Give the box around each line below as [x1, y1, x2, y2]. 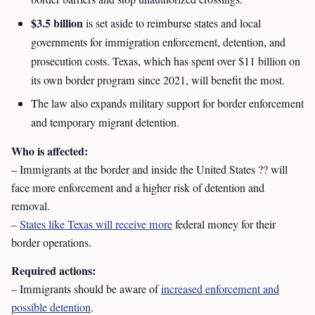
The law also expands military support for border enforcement [31, 96, 304, 111]
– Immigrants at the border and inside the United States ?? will [11, 162, 288, 177]
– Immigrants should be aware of [11, 281, 161, 297]
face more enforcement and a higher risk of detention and [11, 180, 264, 195]
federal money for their [172, 217, 276, 232]
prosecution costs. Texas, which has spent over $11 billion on [31, 53, 300, 69]
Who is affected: [11, 143, 88, 159]
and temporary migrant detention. [31, 115, 179, 130]
